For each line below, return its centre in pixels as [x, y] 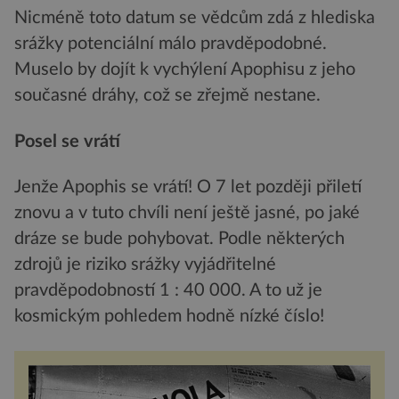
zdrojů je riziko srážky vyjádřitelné [145, 265]
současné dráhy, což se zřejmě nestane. [167, 96]
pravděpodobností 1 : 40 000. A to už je [168, 291]
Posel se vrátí [67, 141]
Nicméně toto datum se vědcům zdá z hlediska [195, 18]
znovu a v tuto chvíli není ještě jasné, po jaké [187, 213]
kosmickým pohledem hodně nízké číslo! [169, 317]
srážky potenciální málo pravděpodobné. [171, 44]
